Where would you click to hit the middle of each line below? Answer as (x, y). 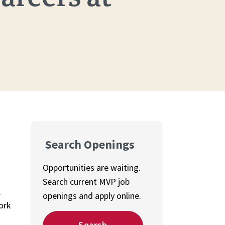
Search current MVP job (86, 182)
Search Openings (89, 145)
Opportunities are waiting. (92, 168)
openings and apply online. (92, 196)
